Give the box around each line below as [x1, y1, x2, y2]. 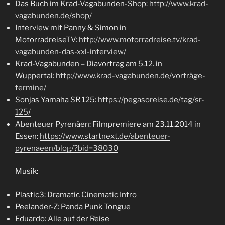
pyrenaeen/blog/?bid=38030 [15, 143, 118, 153]
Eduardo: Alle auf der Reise [15, 214, 109, 223]
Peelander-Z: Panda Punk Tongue [15, 202, 131, 211]
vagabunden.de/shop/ [15, 11, 92, 20]
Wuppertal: [15, 71, 56, 80]
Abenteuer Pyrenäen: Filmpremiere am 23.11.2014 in [15, 119, 201, 129]
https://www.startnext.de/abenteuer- [40, 131, 170, 141]
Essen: [15, 131, 40, 141]
